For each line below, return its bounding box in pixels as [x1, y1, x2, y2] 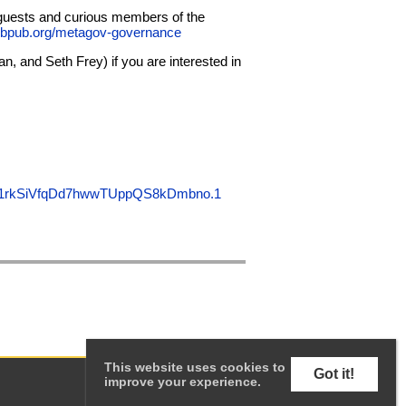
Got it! [314, 365, 355, 382]
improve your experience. [103, 373, 261, 389]
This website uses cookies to [103, 359, 285, 374]
